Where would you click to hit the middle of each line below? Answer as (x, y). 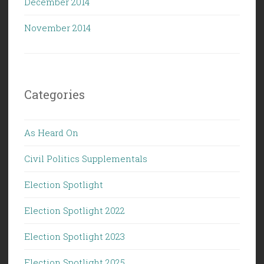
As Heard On (51, 132)
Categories (55, 94)
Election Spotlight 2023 (75, 236)
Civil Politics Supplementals (86, 158)
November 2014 (57, 27)
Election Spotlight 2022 (75, 210)
